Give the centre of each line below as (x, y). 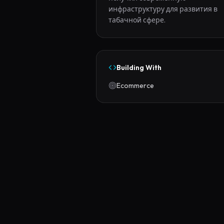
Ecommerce (135, 85)
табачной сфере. (137, 20)
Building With (139, 67)
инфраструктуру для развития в (163, 9)
